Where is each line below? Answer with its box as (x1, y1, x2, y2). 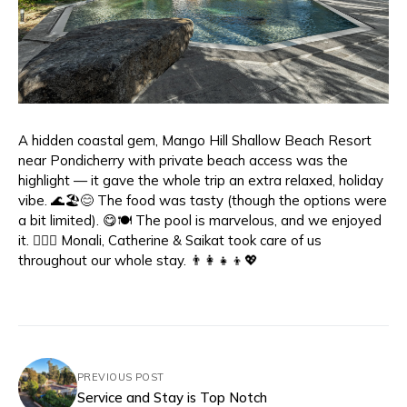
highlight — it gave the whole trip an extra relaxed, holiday (18, 172, 383, 190)
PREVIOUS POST (77, 370, 164, 383)
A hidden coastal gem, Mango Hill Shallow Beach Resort (18, 132, 372, 150)
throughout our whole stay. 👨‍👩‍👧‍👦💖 (18, 252, 258, 270)
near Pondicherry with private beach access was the (18, 152, 348, 170)
